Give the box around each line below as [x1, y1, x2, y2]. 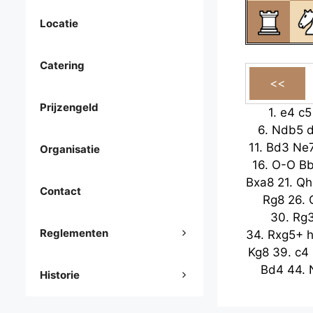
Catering [40, 59, 85, 73]
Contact [40, 184, 81, 198]
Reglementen [40, 226, 108, 240]
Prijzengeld [40, 101, 99, 115]
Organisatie [40, 143, 100, 156]
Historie [40, 268, 80, 282]
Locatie [40, 17, 78, 31]
